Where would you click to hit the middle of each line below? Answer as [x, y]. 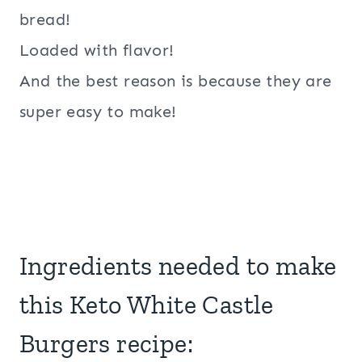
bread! [45, 20]
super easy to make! [98, 112]
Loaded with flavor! [97, 51]
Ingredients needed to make [178, 266]
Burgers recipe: [106, 344]
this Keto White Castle [147, 305]
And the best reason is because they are [176, 81]
